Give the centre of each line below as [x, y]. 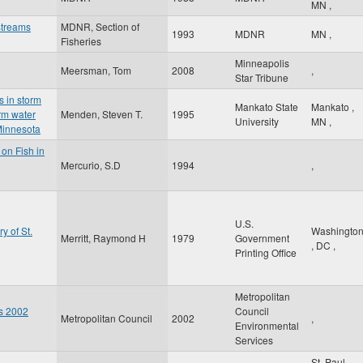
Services [254, 340]
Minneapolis [262, 63]
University [257, 121]
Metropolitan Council [107, 318]
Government [262, 238]
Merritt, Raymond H [103, 238]
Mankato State [267, 107]
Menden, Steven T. [102, 114]
